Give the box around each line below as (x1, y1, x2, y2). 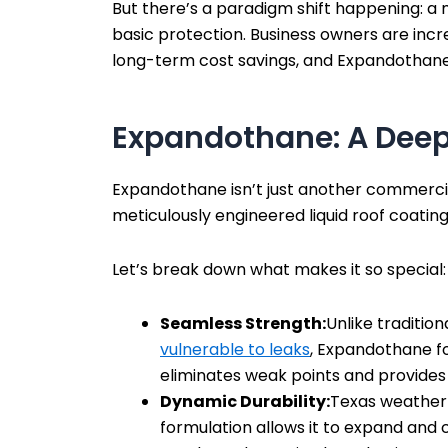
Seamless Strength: (160, 311, 326, 335)
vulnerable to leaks (160, 337, 310, 361)
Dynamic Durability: (160, 389, 330, 413)
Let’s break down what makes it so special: (112, 257, 446, 281)
